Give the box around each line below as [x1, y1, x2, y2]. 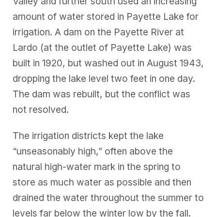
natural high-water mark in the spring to [13, 161, 181, 173]
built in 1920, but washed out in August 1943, [13, 57, 204, 69]
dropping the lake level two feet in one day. [13, 73, 196, 84]
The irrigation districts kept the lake [13, 130, 164, 142]
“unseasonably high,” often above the [13, 146, 173, 157]
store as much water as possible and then [13, 177, 192, 188]
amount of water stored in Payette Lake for [13, 11, 199, 22]
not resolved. [13, 104, 69, 115]
